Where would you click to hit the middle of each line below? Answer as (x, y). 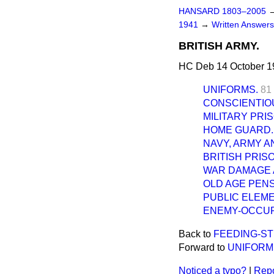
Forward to (203, 247)
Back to (196, 234)
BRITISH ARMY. (219, 46)
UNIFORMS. (231, 90)
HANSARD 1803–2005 (222, 11)
